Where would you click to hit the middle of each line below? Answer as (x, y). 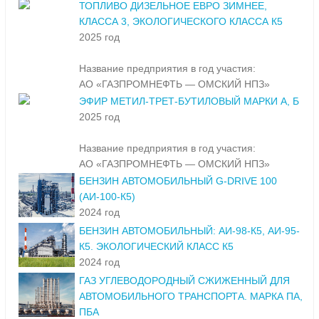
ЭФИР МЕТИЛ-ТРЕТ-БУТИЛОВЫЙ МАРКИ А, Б (189, 101)
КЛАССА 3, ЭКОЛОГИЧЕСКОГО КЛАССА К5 (181, 22)
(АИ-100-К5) (107, 197)
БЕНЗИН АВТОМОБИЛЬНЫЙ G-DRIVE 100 (178, 181)
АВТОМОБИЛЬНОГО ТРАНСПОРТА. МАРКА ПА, (191, 297)
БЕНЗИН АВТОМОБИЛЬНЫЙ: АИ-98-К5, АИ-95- (189, 231)
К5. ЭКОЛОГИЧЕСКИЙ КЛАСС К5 (156, 247)
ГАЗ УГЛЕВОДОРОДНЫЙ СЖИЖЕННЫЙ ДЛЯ (184, 281)
